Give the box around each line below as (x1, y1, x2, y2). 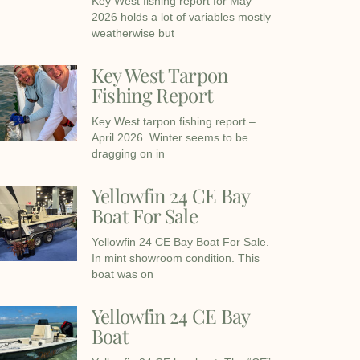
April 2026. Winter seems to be (91, 131, 248, 145)
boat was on (91, 268, 153, 281)
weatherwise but (91, 27, 174, 40)
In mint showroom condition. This (91, 252, 260, 265)
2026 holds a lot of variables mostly (91, 10, 271, 24)
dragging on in (91, 147, 165, 161)
